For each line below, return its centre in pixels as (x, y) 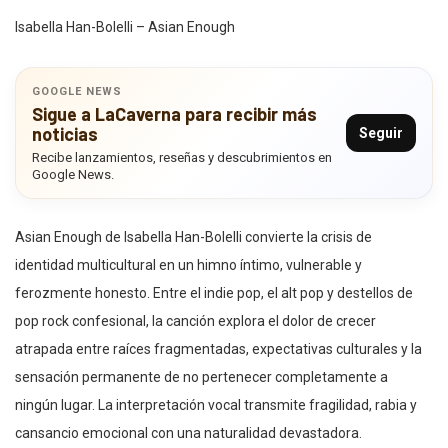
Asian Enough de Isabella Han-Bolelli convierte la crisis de (193, 237)
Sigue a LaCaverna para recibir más (174, 114)
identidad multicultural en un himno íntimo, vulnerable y (188, 265)
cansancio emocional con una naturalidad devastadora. (188, 433)
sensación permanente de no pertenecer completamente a (201, 377)
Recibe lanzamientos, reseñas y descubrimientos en (182, 158)
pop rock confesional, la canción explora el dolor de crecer (195, 321)
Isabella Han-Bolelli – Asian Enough (125, 27)
